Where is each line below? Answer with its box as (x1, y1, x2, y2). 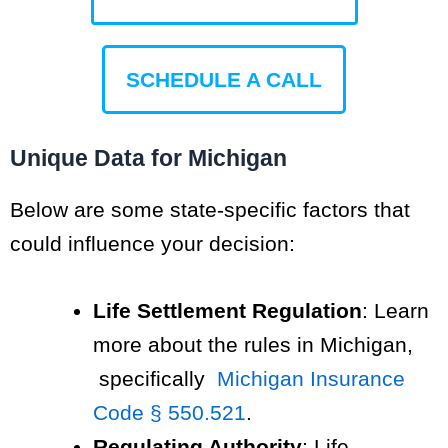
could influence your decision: (10, 231, 295, 255)
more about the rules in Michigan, (93, 333, 413, 357)
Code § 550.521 (93, 401, 246, 425)
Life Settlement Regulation (93, 299, 362, 323)
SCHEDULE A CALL (126, 67, 322, 91)
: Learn (362, 299, 429, 323)
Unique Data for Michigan (10, 144, 287, 171)
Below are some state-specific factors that (10, 197, 410, 221)
